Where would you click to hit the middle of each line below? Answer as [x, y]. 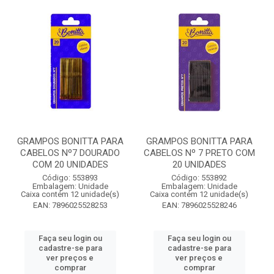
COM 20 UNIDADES [70, 165]
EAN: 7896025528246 [199, 205]
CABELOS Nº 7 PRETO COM [199, 153]
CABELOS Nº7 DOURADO [70, 153]
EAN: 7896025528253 [70, 205]
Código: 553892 [199, 178]
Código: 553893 [70, 178]
